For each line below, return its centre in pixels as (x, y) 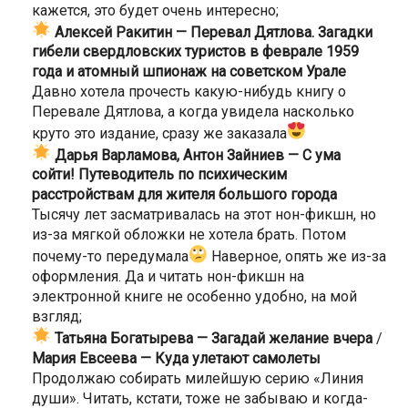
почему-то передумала (110, 256)
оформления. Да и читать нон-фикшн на (168, 276)
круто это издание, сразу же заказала (159, 133)
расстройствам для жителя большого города (184, 195)
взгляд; (57, 316)
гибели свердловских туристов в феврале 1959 (195, 52)
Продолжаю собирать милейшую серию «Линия (198, 378)
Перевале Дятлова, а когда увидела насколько (193, 112)
